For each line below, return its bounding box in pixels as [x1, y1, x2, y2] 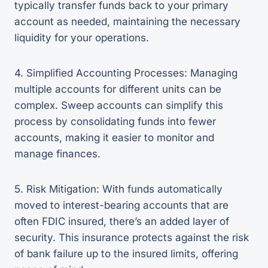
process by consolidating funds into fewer [14, 115, 216, 127]
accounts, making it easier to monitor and [14, 132, 214, 144]
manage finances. [14, 148, 100, 160]
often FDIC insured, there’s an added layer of [14, 215, 229, 227]
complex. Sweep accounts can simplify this [14, 99, 223, 111]
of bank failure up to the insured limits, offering [14, 248, 238, 260]
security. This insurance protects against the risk [14, 232, 249, 243]
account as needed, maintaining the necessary [14, 16, 240, 28]
